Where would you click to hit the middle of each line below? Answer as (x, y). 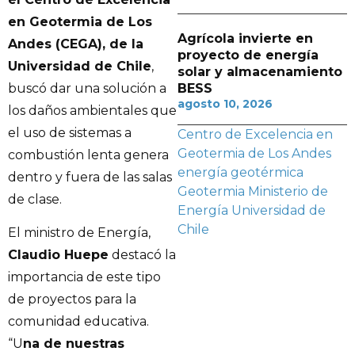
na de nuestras (74, 344)
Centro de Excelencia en (255, 134)
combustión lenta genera (88, 155)
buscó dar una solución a (87, 88)
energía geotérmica (240, 172)
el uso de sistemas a (70, 132)
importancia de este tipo (84, 277)
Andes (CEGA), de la (76, 44)
